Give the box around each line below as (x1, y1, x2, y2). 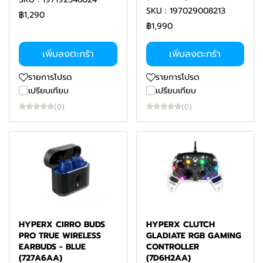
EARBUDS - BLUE (19, 241, 86, 253)
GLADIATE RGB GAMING (146, 230, 241, 242)
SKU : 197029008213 (146, 5, 225, 17)
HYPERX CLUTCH (146, 218, 215, 231)
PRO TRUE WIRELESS (19, 230, 101, 242)
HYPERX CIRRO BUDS (19, 218, 105, 231)
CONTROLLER (146, 241, 199, 253)
